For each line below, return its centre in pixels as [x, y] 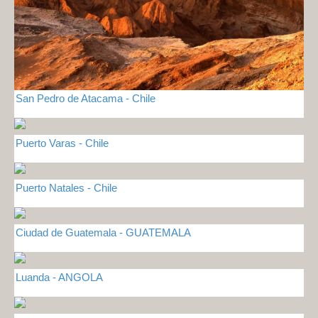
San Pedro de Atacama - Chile [86, 98]
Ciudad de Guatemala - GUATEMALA [103, 232]
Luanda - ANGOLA [59, 277]
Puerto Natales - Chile [66, 187]
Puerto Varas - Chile [62, 143]
